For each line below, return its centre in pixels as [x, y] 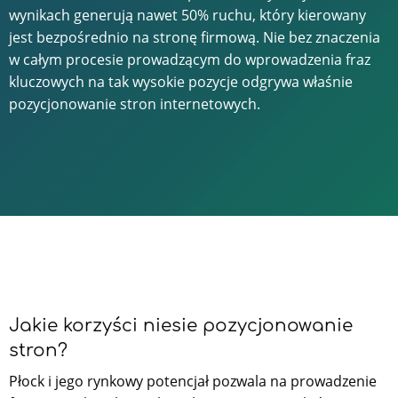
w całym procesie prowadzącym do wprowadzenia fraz [190, 59]
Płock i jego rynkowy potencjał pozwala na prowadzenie [193, 381]
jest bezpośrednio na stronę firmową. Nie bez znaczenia [195, 37]
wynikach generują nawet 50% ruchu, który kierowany [187, 15]
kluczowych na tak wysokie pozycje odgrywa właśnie [181, 81]
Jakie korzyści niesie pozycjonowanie [181, 325]
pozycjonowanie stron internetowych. [135, 103]
